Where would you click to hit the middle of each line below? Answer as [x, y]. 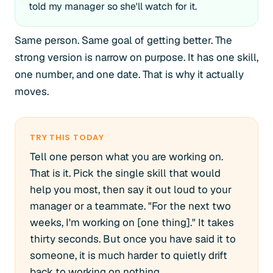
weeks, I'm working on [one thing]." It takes [132, 222]
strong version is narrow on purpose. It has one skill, [136, 57]
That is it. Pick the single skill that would [125, 173]
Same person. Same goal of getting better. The [123, 40]
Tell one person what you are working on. [126, 157]
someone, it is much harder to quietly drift [129, 255]
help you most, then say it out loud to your [131, 190]
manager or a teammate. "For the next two [130, 206]
